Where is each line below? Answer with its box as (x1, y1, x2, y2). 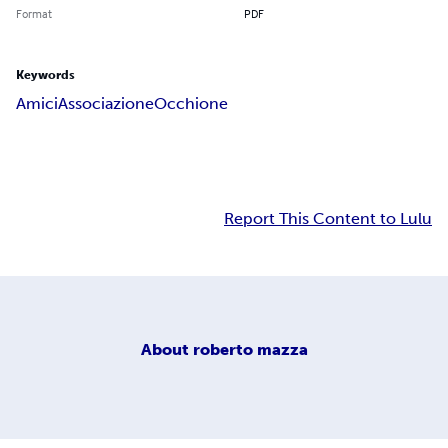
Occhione (154, 94, 228, 114)
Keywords (16, 68, 75, 83)
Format (16, 6, 52, 22)
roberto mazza (192, 339, 308, 359)
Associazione (58, 94, 154, 114)
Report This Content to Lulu (224, 209, 432, 229)
